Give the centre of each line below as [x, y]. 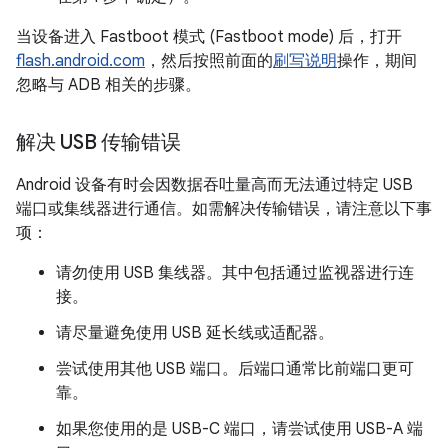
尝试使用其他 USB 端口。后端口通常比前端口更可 [235, 369]
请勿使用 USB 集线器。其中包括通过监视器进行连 [235, 273]
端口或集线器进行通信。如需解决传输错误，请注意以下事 [224, 209]
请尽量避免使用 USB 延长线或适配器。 [195, 333]
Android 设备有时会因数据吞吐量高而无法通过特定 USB [214, 185]
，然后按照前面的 [209, 61]
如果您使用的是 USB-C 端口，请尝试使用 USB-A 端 [239, 429]
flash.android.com [80, 61]
